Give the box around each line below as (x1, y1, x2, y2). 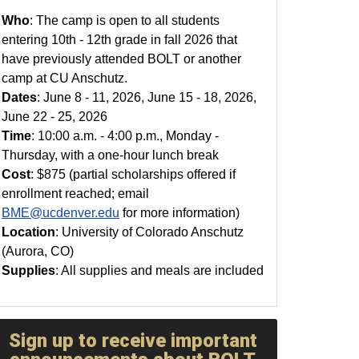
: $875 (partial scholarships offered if (30, 167, 236, 181)
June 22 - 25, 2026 (2, 110, 107, 123)
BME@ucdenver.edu (2, 206, 119, 220)
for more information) (119, 206, 240, 220)
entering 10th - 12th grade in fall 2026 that (2, 33, 237, 46)
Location (2, 225, 55, 239)
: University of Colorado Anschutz (55, 225, 244, 239)
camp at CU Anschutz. (2, 71, 127, 85)
